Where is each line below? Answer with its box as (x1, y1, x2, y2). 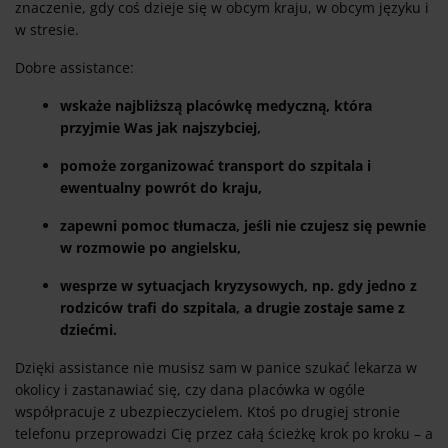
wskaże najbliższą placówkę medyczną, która (60, 96, 372, 116)
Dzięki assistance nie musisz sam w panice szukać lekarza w (15, 358, 417, 378)
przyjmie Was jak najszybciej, (60, 118, 261, 138)
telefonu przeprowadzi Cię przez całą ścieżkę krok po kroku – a (15, 424, 433, 444)
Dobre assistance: (15, 58, 134, 78)
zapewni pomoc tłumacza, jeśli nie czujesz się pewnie (60, 216, 426, 236)
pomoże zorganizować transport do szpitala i (60, 156, 371, 176)
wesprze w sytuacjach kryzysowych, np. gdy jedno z (60, 276, 417, 296)
